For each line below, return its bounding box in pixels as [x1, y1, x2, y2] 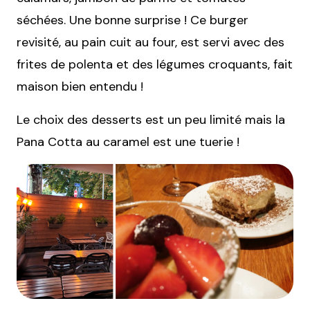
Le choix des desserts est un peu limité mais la [17, 111, 285, 129]
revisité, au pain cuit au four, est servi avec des [17, 34, 284, 51]
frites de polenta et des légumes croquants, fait [17, 56, 293, 73]
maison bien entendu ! [17, 78, 143, 95]
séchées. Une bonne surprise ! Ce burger [17, 12, 248, 29]
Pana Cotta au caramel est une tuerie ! [17, 134, 239, 151]
